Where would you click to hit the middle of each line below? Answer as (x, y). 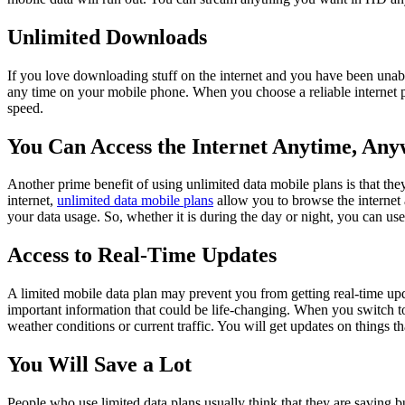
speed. (25, 108)
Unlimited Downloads (107, 37)
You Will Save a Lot (99, 365)
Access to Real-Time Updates (142, 255)
